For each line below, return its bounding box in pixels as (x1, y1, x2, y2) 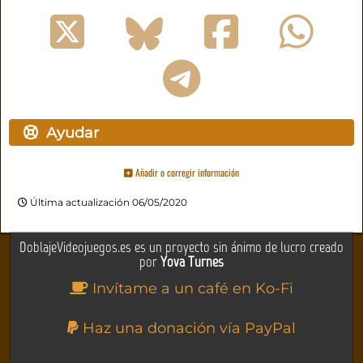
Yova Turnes (160, 253, 224, 271)
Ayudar (38, 123, 100, 142)
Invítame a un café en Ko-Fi (88, 280, 293, 298)
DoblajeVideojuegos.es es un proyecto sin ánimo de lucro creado (19, 238, 344, 257)
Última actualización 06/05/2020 (28, 196, 187, 209)
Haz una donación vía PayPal (79, 319, 296, 338)
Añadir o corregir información (133, 165, 239, 180)
